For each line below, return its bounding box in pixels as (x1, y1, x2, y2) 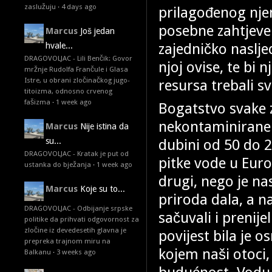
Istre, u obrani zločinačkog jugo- (24, 76, 130, 84)
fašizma (24, 98, 50, 106)
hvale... (46, 41, 73, 50)
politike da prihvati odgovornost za (24, 215, 139, 223)
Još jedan (80, 26, 115, 36)
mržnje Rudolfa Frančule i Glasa (24, 65, 128, 73)
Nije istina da (80, 121, 129, 131)
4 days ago (61, 2, 97, 11)
